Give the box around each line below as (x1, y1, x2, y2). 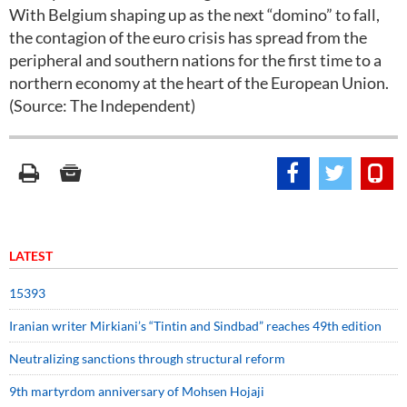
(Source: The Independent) (9, 95, 195, 115)
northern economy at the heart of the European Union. (9, 73, 389, 93)
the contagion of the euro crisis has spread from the (9, 27, 367, 47)
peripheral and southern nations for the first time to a (9, 50, 382, 70)
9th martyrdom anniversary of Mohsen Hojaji (9, 383, 264, 399)
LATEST (9, 248, 53, 263)
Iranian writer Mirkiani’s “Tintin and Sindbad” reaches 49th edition (9, 318, 382, 333)
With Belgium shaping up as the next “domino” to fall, (9, 5, 380, 25)
